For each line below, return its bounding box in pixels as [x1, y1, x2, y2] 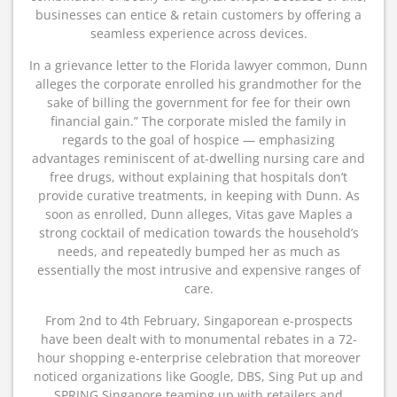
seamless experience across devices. [90, 25, 307, 42]
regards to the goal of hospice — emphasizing [62, 131, 335, 148]
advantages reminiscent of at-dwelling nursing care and [32, 150, 365, 167]
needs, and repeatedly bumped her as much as [57, 243, 340, 260]
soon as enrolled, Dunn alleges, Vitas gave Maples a [44, 206, 353, 222]
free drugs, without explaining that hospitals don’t [50, 168, 347, 185]
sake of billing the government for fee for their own [46, 94, 351, 111]
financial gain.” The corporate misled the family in [51, 113, 346, 129]
